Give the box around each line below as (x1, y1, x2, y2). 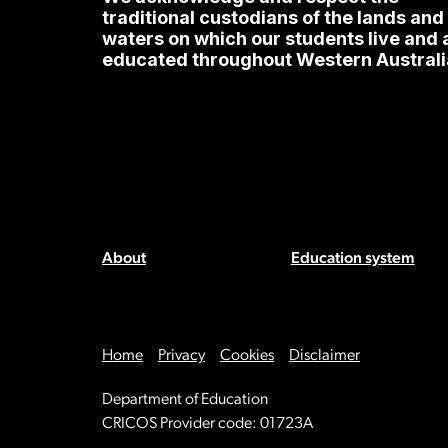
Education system (290, 251, 415, 267)
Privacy (158, 348, 205, 364)
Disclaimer (289, 348, 360, 364)
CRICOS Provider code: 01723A (102, 416, 313, 432)
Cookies (220, 348, 274, 364)
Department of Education (102, 392, 268, 408)
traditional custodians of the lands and (102, 7, 444, 28)
